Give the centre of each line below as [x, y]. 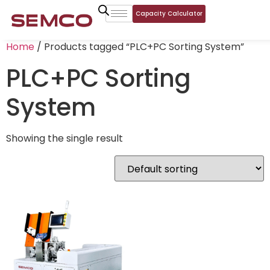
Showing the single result [64, 138]
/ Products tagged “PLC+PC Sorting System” [139, 47]
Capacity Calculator [169, 14]
